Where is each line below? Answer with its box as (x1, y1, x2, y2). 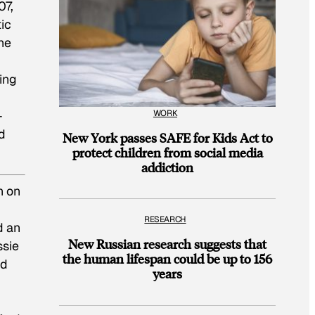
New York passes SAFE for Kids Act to (62, 129, 273, 146)
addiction (141, 158, 193, 175)
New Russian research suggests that (68, 236, 266, 252)
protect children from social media (72, 143, 263, 160)
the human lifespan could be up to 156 (63, 250, 272, 267)
